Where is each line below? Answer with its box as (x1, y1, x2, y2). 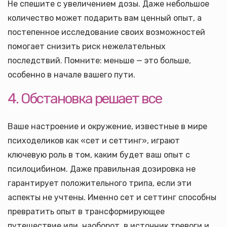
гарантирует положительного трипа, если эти (8, 178, 192, 188)
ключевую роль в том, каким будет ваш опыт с (8, 150, 190, 160)
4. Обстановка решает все (8, 90, 162, 107)
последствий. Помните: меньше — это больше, (8, 56, 191, 65)
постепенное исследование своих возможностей (8, 27, 205, 37)
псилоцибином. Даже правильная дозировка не (8, 164, 196, 174)
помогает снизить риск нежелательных (8, 42, 166, 51)
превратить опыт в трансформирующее (8, 207, 165, 216)
